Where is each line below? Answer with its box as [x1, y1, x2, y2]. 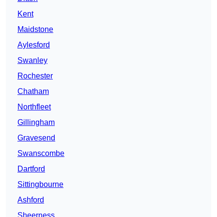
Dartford [17, 165, 45, 173]
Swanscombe [17, 149, 64, 158]
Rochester [17, 72, 53, 80]
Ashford [17, 196, 44, 204]
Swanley [17, 56, 47, 65]
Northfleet [17, 103, 51, 111]
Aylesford [17, 41, 50, 49]
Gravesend [17, 134, 55, 142]
